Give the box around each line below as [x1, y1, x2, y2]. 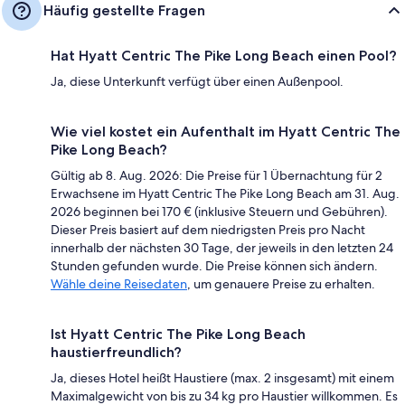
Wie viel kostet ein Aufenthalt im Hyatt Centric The [51, 123, 400, 141]
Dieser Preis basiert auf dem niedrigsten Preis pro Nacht [51, 221, 365, 239]
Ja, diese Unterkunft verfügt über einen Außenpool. [51, 73, 344, 90]
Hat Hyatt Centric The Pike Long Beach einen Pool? [51, 47, 397, 65]
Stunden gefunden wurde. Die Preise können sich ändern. [51, 258, 378, 275]
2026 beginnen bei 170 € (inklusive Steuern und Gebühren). [51, 203, 388, 221]
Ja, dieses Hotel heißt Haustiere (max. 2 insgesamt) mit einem [51, 370, 394, 387]
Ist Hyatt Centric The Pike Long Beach [51, 325, 306, 344]
